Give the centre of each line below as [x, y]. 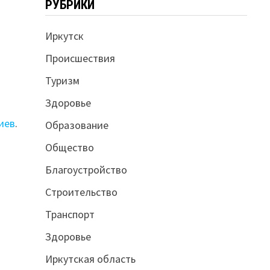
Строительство [81, 192]
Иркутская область [90, 259]
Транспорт [70, 214]
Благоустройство [86, 169]
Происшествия [80, 58]
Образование [77, 125]
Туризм [62, 80]
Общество [69, 147]
